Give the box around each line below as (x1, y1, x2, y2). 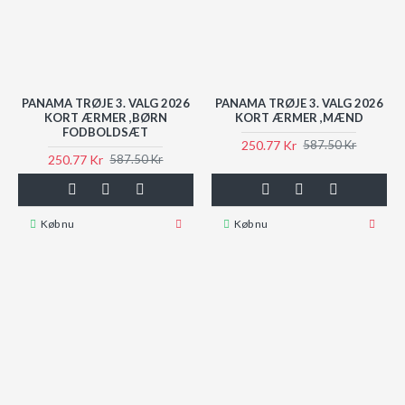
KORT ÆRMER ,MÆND (234, 109, 363, 125)
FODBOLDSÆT (62, 124, 149, 139)
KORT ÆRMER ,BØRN (43, 109, 167, 125)
